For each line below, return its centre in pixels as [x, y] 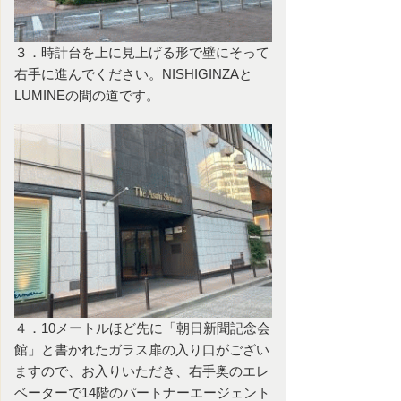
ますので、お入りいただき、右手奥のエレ [142, 371]
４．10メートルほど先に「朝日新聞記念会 [142, 328]
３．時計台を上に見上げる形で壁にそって [142, 52]
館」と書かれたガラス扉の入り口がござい [142, 350]
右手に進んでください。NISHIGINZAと [133, 74]
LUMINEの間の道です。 [87, 95]
